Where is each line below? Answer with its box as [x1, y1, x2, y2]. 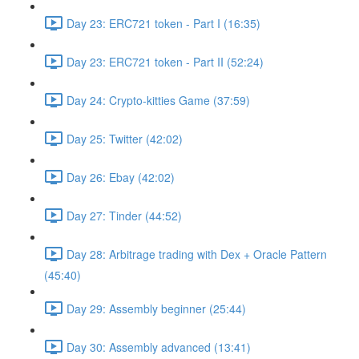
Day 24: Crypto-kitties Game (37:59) [67, 91, 250, 108]
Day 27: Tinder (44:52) [67, 207, 182, 224]
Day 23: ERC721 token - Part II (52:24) [67, 53, 264, 70]
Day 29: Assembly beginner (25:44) [67, 300, 246, 317]
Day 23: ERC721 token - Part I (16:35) [67, 14, 260, 31]
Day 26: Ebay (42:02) [67, 168, 175, 185]
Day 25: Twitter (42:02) [67, 130, 183, 147]
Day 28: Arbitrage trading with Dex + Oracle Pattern [67, 245, 327, 262]
